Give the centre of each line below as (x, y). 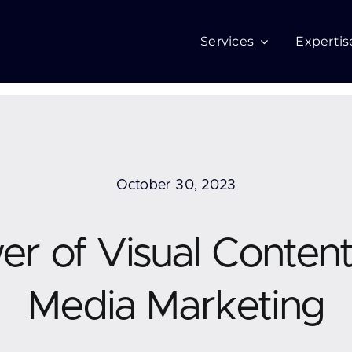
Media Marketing (176, 307)
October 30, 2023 (176, 185)
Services (227, 41)
